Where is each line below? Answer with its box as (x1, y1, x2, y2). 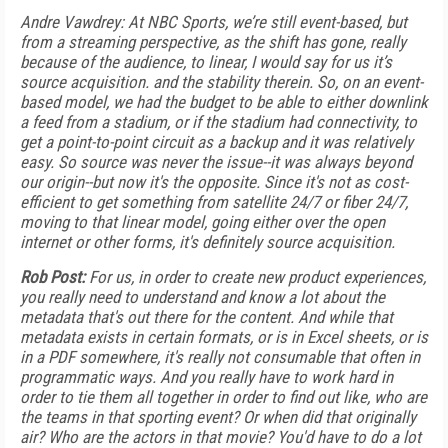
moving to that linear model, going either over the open (20, 212, 385, 232)
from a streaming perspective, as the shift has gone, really (20, 32, 406, 52)
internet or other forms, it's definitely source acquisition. (20, 232, 395, 252)
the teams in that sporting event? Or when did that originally (20, 407, 416, 427)
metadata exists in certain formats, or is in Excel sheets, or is (20, 327, 428, 347)
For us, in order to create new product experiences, (85, 267, 426, 287)
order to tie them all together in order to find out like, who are (20, 387, 427, 407)
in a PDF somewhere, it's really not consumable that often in (20, 347, 420, 367)
